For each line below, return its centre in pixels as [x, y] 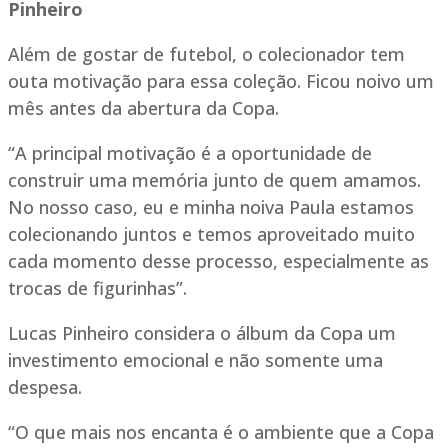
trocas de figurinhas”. [97, 288]
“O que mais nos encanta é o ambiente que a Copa [221, 432]
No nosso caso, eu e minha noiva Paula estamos [211, 207]
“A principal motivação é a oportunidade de [190, 153]
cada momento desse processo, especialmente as [218, 261]
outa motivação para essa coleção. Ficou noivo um [221, 81]
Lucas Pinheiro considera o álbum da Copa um [202, 333]
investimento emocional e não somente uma [195, 360]
